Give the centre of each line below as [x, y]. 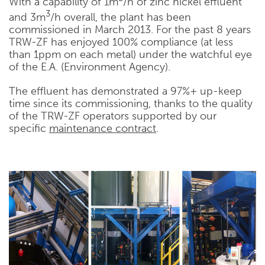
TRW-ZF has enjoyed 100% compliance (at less [121, 42]
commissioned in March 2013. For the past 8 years [130, 30]
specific [29, 128]
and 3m [27, 17]
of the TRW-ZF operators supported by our [113, 116]
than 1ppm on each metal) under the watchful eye [130, 54]
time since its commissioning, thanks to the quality [131, 104]
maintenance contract [103, 128]
